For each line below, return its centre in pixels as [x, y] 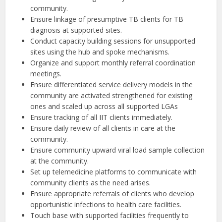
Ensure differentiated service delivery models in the [112, 84]
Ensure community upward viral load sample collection [118, 150]
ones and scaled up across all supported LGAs [104, 106]
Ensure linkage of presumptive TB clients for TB [107, 19]
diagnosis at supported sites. [76, 30]
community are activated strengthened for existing [111, 95]
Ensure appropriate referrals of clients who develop [112, 194]
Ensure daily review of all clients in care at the [103, 128]
